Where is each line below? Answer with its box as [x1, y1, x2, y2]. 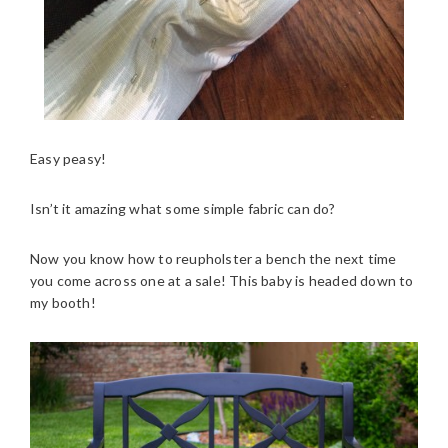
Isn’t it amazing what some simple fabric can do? [30, 199, 336, 217]
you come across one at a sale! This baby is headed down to [30, 271, 414, 289]
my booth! [30, 293, 96, 311]
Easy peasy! [30, 149, 107, 167]
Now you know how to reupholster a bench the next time [30, 249, 397, 267]
